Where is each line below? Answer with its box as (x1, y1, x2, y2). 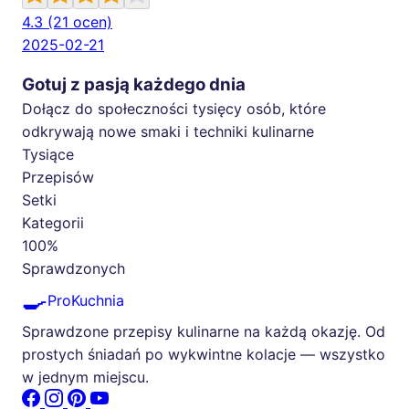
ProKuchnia (47, 290, 124, 309)
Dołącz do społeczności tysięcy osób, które (22, 100, 326, 119)
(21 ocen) (47, 13, 112, 32)
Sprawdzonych (22, 259, 125, 278)
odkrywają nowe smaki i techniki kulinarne (22, 122, 314, 142)
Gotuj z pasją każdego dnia (22, 74, 246, 96)
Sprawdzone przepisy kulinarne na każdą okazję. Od (22, 322, 385, 341)
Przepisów (22, 168, 94, 187)
